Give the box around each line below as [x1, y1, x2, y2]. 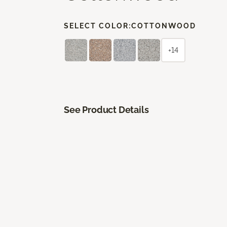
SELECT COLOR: [64, 21, 131, 30]
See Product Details [64, 104, 149, 115]
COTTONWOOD [131, 21, 196, 30]
